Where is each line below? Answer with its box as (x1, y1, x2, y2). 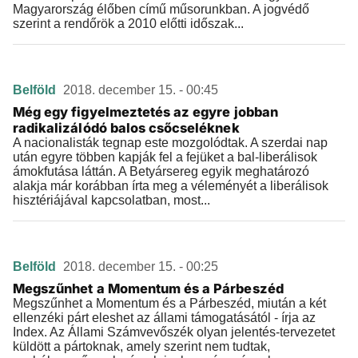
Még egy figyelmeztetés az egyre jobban (13, 104, 278, 120)
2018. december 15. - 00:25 (63, 260, 218, 273)
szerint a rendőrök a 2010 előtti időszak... (13, 17, 244, 30)
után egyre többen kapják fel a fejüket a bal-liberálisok (13, 150, 317, 164)
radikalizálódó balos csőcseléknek (13, 120, 240, 136)
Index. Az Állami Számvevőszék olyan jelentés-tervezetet (13, 325, 335, 339)
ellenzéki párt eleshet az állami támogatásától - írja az (13, 311, 316, 324)
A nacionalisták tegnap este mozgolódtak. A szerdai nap (13, 136, 328, 149)
